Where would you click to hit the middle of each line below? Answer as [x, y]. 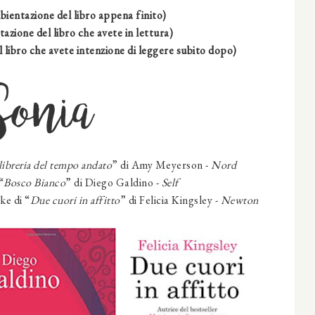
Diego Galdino [120, 183]
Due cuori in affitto [75, 200]
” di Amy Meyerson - [161, 165]
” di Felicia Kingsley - [170, 200]
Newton [239, 200]
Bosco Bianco [34, 183]
